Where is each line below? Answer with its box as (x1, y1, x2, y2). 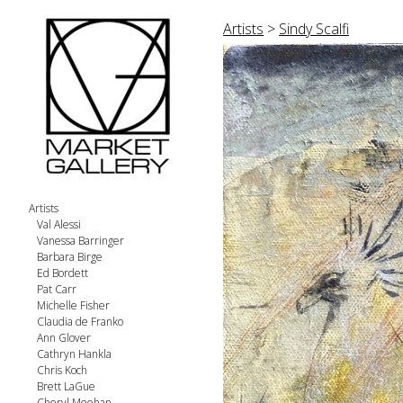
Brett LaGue (37, 379, 95, 394)
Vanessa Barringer (37, 233, 124, 248)
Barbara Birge (37, 249, 103, 264)
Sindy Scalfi (279, 19, 349, 39)
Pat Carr (37, 282, 76, 297)
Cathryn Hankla (37, 346, 112, 362)
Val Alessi (37, 217, 81, 232)
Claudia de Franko (37, 314, 123, 329)
